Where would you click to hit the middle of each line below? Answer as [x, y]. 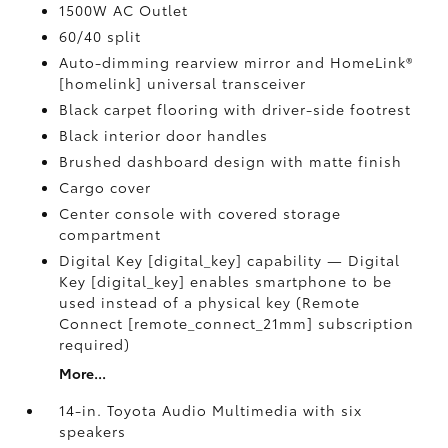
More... [83, 373]
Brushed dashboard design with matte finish [231, 161]
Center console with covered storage [200, 213]
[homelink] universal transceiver [183, 83]
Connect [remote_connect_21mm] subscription [237, 323]
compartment [110, 234]
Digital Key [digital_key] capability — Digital [230, 260]
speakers [93, 431]
